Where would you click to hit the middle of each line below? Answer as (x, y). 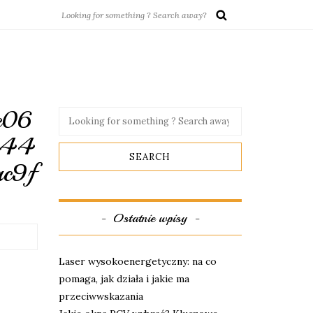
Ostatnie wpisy (150, 218)
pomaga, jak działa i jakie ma (124, 279)
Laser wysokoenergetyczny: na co (137, 261)
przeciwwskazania (101, 296)
